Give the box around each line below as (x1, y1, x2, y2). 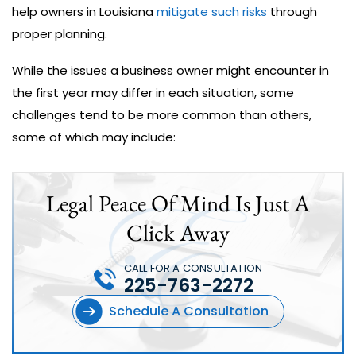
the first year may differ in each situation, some (12, 84, 294, 101)
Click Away (126, 218, 230, 248)
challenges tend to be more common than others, (12, 106, 311, 123)
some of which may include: (12, 129, 176, 145)
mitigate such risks (157, 3, 270, 20)
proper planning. (12, 25, 107, 42)
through (270, 3, 317, 20)
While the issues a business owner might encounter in (12, 62, 329, 79)
